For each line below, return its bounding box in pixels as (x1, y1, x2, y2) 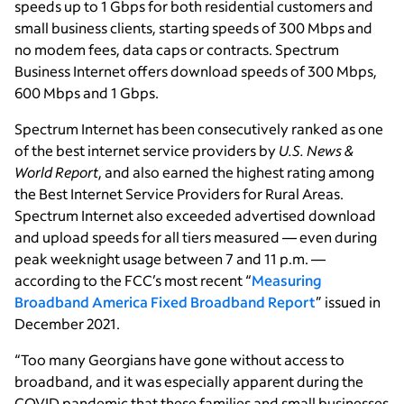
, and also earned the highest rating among (98, 162, 374, 182)
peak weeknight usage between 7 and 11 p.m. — (14, 249, 326, 269)
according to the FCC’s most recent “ (14, 271, 252, 290)
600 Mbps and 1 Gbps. (14, 83, 159, 103)
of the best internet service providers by (14, 141, 279, 161)
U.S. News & (279, 141, 353, 161)
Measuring (252, 271, 322, 290)
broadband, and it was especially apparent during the (14, 372, 363, 391)
